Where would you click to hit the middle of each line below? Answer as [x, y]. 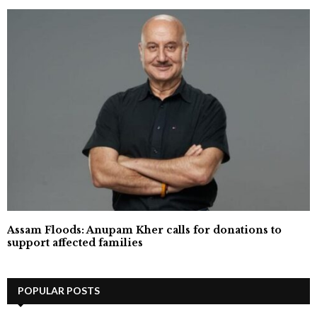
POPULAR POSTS [59, 291]
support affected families [75, 243]
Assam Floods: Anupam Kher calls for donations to [144, 230]
